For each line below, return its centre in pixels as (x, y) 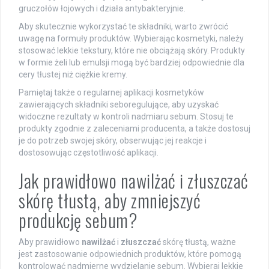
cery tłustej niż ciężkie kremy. (73, 75)
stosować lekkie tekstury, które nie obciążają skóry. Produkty (132, 51)
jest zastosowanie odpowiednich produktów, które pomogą (130, 254)
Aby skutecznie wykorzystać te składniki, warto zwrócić (123, 27)
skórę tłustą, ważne (198, 242)
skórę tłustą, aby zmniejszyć (110, 201)
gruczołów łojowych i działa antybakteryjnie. (102, 9)
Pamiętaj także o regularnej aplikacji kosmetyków (111, 93)
